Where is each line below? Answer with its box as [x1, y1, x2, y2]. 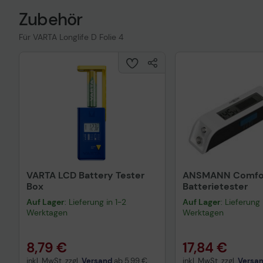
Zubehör [19, 8, 83, 31]
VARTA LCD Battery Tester [26, 169, 144, 181]
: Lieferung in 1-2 [65, 197, 126, 207]
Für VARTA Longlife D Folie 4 [19, 32, 123, 42]
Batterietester [183, 180, 248, 193]
